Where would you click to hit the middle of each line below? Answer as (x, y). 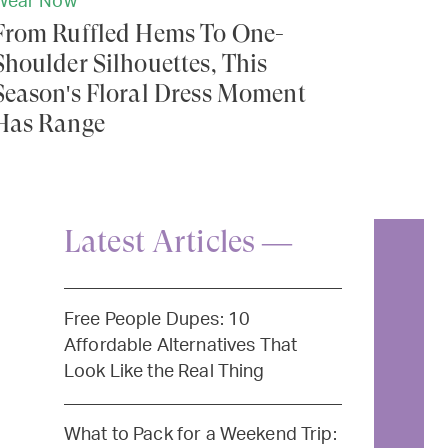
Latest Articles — (178, 242)
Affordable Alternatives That (180, 345)
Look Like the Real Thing (164, 371)
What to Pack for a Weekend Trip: (200, 435)
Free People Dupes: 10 (157, 319)
